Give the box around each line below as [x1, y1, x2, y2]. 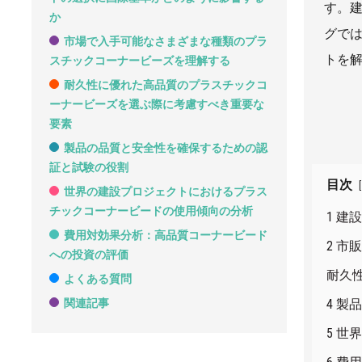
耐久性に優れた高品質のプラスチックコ [64, 78, 267, 91]
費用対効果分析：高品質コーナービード [64, 229, 267, 242]
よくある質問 [64, 272, 132, 285]
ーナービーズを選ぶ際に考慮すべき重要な [49, 98, 264, 111]
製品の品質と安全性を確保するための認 [64, 141, 267, 154]
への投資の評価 [49, 248, 128, 261]
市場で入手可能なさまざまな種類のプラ [64, 35, 267, 48]
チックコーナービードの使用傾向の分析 [49, 204, 253, 217]
